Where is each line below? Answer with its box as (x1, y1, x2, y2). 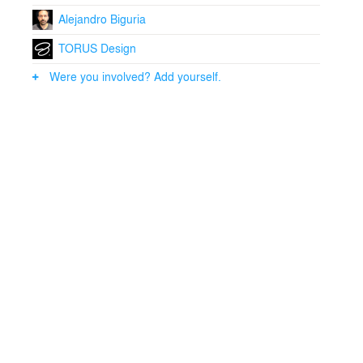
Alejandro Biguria (58, 11, 146, 28)
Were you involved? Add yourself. (49, 68, 221, 84)
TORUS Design (58, 40, 136, 57)
